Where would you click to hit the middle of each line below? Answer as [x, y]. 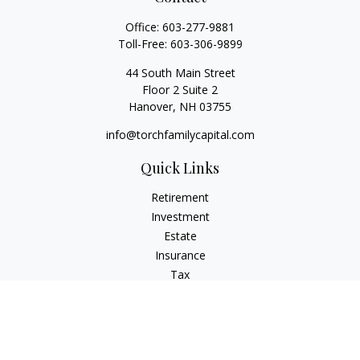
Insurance [180, 255]
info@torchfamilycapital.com [180, 135]
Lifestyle [180, 313]
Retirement [180, 197]
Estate [180, 236]
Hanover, [152, 106]
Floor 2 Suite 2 [180, 90]
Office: [144, 27]
